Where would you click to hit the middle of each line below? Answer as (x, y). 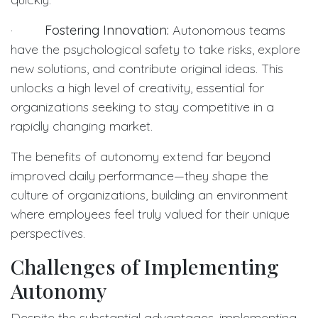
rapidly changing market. (82, 126)
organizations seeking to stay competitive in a (142, 106)
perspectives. (48, 233)
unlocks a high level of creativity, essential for (137, 87)
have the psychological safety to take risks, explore (155, 49)
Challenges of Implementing (145, 266)
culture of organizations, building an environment (149, 194)
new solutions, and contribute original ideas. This (147, 68)
